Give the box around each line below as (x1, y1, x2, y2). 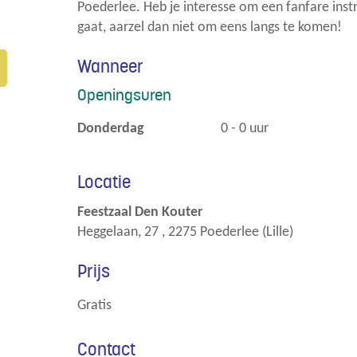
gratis (86, 298, 112, 313)
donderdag (86, 120, 144, 136)
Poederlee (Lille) (200, 224, 293, 240)
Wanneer (77, 54, 143, 78)
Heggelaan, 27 (77, 224, 159, 240)
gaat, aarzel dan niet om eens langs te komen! (77, 19, 342, 35)
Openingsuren (77, 84, 171, 105)
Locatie (77, 171, 131, 194)
